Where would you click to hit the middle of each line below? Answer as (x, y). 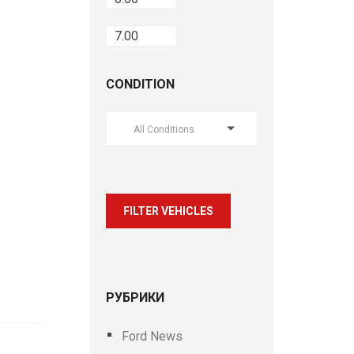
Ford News (152, 336)
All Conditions (164, 130)
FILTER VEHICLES (168, 211)
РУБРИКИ (135, 298)
